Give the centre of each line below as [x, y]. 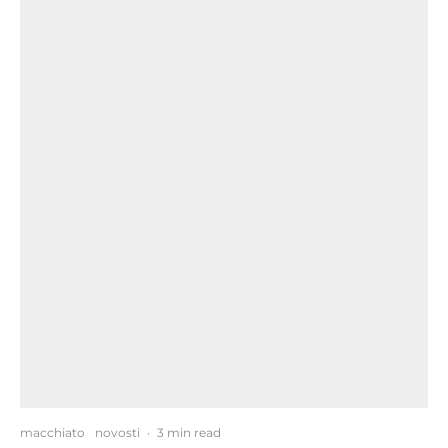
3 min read [189, 432]
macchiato [52, 432]
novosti [117, 432]
